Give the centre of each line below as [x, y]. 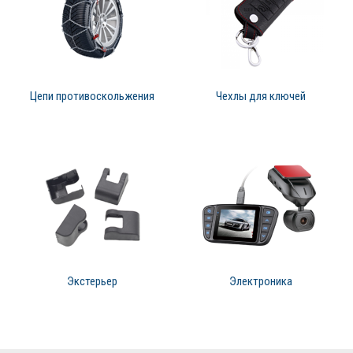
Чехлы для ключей [261, 97]
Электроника [261, 282]
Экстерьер [92, 282]
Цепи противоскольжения [92, 97]
